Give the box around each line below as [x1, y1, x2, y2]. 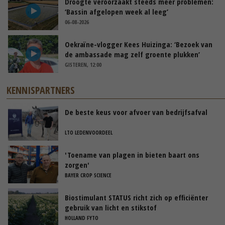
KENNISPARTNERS [7, 83, 75, 97]
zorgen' [65, 159, 89, 170]
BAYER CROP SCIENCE [65, 171, 111, 179]
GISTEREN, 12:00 [65, 60, 101, 68]
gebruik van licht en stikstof [65, 202, 157, 212]
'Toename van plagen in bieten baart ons [65, 149, 199, 160]
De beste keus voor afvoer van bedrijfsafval [65, 106, 207, 117]
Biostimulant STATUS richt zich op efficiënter [65, 192, 208, 202]
